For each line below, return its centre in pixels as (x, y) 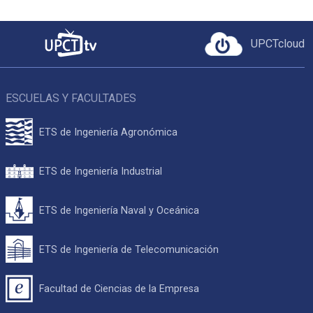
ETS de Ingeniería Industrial (100, 171)
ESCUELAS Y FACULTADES (71, 99)
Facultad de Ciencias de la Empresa (119, 289)
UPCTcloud (276, 44)
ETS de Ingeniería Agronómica (108, 132)
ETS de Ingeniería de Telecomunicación (129, 249)
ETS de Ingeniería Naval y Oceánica (119, 210)
